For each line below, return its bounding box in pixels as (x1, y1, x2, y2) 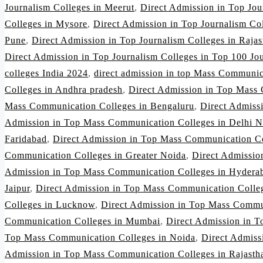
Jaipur (5, 183, 30, 194)
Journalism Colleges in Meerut (5, 2, 134, 13)
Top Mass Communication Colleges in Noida (5, 232, 195, 243)
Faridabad (5, 134, 47, 144)
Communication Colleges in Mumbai (5, 216, 160, 227)
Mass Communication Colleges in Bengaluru (5, 101, 194, 112)
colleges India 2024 (5, 68, 88, 79)
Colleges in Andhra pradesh (5, 85, 123, 95)
